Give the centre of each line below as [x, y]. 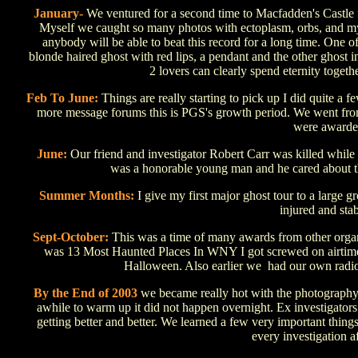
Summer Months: [88, 195]
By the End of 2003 [87, 293]
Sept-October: [71, 237]
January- [60, 13]
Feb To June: [62, 98]
